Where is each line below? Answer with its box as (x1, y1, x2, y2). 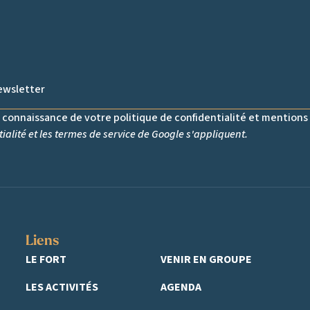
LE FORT (26, 251, 67, 267)
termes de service (55, 126, 136, 142)
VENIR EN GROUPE (160, 251, 252, 267)
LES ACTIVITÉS (26, 279, 99, 295)
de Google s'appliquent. (136, 126, 248, 142)
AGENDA (160, 279, 201, 295)
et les (26, 126, 55, 142)
